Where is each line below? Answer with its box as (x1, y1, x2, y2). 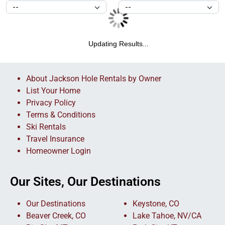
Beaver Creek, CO (26, 211, 86, 220)
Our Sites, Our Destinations (10, 174, 161, 189)
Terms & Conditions (26, 110, 95, 120)
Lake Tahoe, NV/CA (133, 211, 201, 220)
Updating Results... (88, 39, 149, 48)
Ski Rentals (26, 122, 66, 132)
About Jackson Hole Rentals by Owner (26, 74, 161, 83)
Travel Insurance (26, 134, 84, 144)
